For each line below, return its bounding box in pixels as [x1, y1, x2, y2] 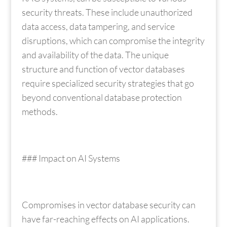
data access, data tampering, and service [21, 20, 175, 32]
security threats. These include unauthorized [21, 6, 193, 18]
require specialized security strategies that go [21, 77, 194, 89]
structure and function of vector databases [21, 63, 185, 74]
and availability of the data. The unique [21, 49, 169, 60]
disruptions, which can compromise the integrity [21, 34, 205, 46]
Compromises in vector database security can [21, 199, 196, 210]
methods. [21, 105, 58, 117]
